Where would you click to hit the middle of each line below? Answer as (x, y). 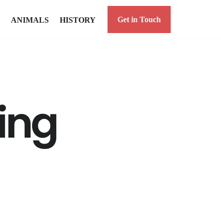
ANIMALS (30, 20)
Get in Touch (139, 19)
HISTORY (78, 20)
